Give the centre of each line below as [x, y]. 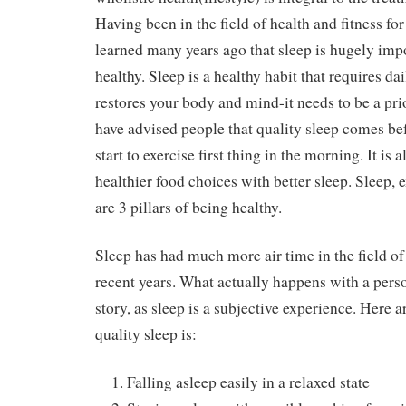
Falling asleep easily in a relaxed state [248, 382]
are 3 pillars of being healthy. [188, 208]
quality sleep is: [146, 333]
